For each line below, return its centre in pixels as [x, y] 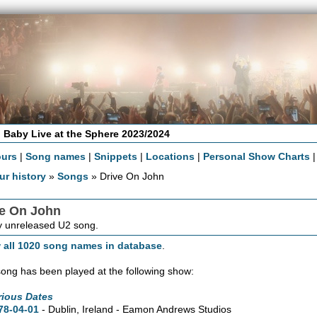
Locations [171, 156]
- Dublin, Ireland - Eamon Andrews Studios [136, 309]
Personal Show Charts [257, 156]
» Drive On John [127, 176]
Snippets [116, 156]
